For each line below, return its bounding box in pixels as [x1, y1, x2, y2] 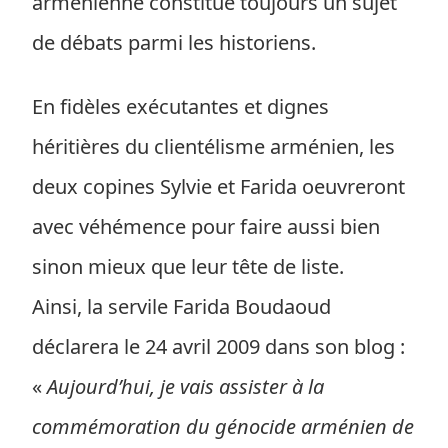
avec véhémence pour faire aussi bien [32, 213, 380, 240]
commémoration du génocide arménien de [32, 413, 414, 440]
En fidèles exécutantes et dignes [32, 93, 329, 120]
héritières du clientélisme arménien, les [32, 133, 395, 160]
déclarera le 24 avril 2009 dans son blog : [32, 333, 405, 360]
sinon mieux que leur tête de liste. [32, 253, 344, 280]
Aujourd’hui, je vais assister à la [47, 373, 324, 400]
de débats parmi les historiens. [32, 29, 316, 56]
